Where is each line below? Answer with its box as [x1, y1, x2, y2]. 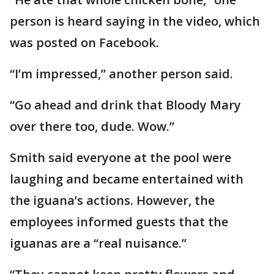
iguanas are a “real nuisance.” [10, 235, 187, 251]
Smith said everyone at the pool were [10, 149, 231, 166]
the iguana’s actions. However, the [10, 192, 215, 209]
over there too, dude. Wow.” [10, 118, 174, 135]
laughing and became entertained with [10, 171, 243, 187]
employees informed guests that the [10, 213, 228, 230]
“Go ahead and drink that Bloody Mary [10, 97, 241, 113]
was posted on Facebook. [10, 34, 159, 51]
